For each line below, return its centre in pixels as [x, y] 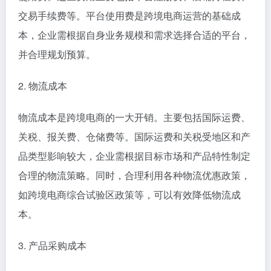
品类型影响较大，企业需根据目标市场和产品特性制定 [134, 155]
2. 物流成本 [43, 85]
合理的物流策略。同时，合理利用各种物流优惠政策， [134, 175]
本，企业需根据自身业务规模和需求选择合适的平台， [134, 34]
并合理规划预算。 [57, 54]
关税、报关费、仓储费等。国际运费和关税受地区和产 [134, 136]
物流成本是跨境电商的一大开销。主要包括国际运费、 [134, 117]
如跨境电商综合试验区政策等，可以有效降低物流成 [129, 194]
